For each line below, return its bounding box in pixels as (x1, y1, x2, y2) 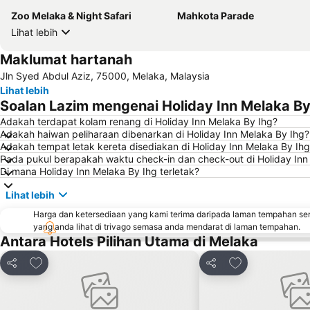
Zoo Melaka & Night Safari (11, 10, 131, 21)
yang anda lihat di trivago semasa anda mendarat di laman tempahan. (33, 221, 300, 232)
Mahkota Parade (177, 10, 254, 21)
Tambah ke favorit (28, 254, 124, 268)
